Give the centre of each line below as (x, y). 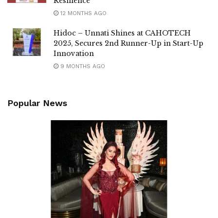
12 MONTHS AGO (82, 13)
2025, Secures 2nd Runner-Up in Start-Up (128, 43)
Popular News (37, 103)
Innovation (74, 53)
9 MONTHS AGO (82, 66)
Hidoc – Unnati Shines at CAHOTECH (122, 33)
